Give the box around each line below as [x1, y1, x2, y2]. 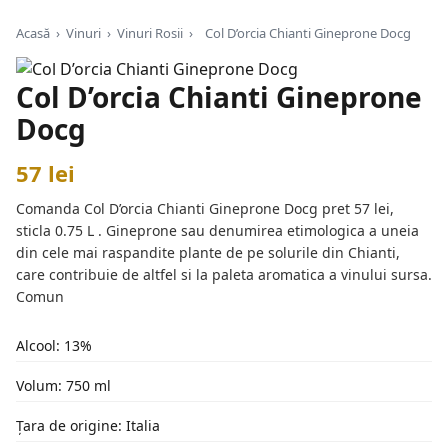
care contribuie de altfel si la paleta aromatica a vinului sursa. [16, 265, 432, 284]
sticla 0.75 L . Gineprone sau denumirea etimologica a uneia [16, 221, 419, 240]
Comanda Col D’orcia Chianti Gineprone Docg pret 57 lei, [16, 199, 394, 218]
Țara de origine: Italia [16, 416, 160, 435]
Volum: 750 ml [16, 376, 111, 395]
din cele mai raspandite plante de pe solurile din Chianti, [16, 243, 400, 262]
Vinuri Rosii [117, 24, 183, 42]
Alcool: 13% [16, 336, 92, 355]
